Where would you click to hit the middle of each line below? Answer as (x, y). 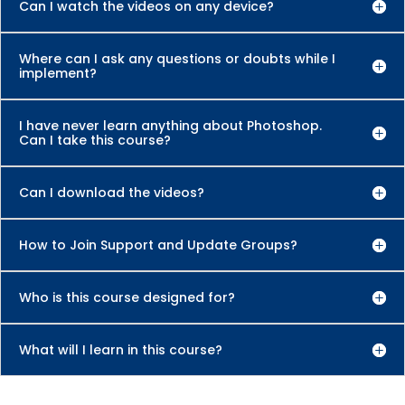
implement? (58, 74)
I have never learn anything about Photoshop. (170, 126)
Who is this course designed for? (127, 298)
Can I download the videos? (112, 193)
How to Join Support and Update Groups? (158, 245)
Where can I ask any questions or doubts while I (177, 59)
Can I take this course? (95, 141)
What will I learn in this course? (121, 350)
